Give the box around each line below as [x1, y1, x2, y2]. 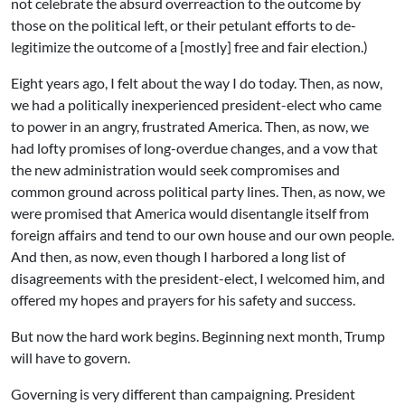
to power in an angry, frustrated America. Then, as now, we [11, 118, 369, 135]
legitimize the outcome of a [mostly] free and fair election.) [11, 38, 368, 55]
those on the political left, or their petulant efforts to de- [11, 16, 356, 33]
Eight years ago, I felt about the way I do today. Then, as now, [11, 74, 382, 91]
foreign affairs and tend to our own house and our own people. [11, 226, 394, 243]
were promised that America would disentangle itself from [11, 204, 369, 221]
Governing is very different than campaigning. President [11, 385, 355, 402]
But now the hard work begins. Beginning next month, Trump [11, 327, 385, 344]
